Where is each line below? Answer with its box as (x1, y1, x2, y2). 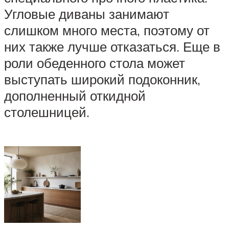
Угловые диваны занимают (4, 5, 169, 22)
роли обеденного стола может (4, 54, 185, 71)
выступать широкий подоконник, (4, 71, 200, 87)
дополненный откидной (4, 87, 146, 104)
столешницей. (4, 103, 89, 120)
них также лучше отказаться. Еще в (4, 38, 220, 55)
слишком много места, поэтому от (4, 21, 210, 38)
